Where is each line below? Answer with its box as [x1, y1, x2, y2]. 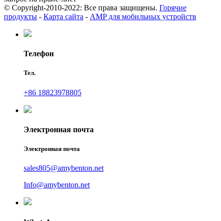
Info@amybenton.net [24, 181, 90, 189]
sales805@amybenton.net [24, 164, 104, 173]
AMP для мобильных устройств [90, 12, 196, 21]
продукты [4, 12, 37, 21]
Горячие [159, 3, 186, 12]
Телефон [24, 49, 54, 58]
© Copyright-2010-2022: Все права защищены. [4, 3, 157, 12]
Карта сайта [43, 12, 83, 21]
